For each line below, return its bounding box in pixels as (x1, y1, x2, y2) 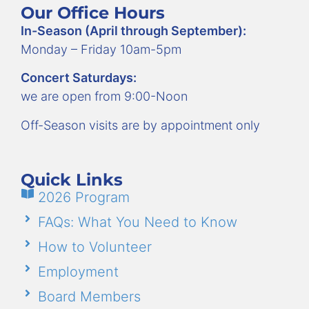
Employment (38, 263, 119, 281)
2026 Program (38, 189, 130, 206)
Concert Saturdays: (21, 70, 137, 86)
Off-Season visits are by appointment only (21, 117, 260, 132)
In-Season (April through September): (21, 23, 246, 38)
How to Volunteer (38, 239, 152, 256)
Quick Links (21, 170, 123, 190)
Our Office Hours (21, 3, 165, 23)
